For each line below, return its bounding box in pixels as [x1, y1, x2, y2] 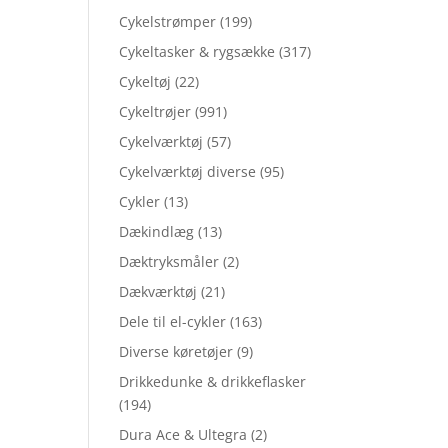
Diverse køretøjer [119, 342, 234, 361]
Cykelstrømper [119, 12, 217, 31]
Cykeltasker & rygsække [119, 42, 276, 61]
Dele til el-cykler [119, 312, 227, 331]
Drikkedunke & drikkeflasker [119, 372, 307, 391]
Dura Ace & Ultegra [119, 425, 248, 444]
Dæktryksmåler [119, 252, 220, 271]
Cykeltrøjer [119, 102, 192, 121]
